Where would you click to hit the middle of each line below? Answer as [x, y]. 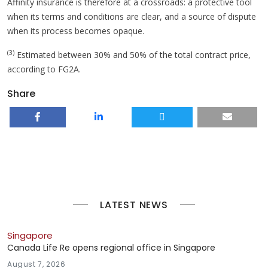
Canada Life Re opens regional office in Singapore [111, 247]
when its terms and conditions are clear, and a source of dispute [132, 16]
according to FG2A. [44, 69]
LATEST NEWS [134, 205]
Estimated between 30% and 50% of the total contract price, [133, 54]
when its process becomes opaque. [76, 31]
